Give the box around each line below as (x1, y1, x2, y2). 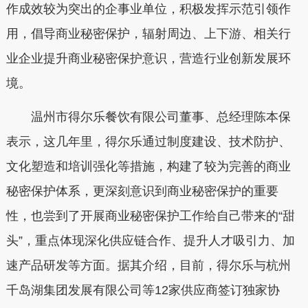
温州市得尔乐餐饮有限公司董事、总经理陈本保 (5, 110, 291, 124)
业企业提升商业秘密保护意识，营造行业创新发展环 (5, 51, 291, 65)
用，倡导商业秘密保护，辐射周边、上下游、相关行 (5, 26, 291, 41)
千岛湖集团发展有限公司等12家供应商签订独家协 (5, 283, 280, 298)
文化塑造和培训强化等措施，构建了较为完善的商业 (5, 159, 291, 174)
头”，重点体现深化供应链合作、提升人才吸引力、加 (5, 234, 295, 248)
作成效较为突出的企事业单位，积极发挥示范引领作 (5, 1, 291, 16)
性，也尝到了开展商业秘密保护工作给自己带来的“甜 (5, 209, 295, 223)
